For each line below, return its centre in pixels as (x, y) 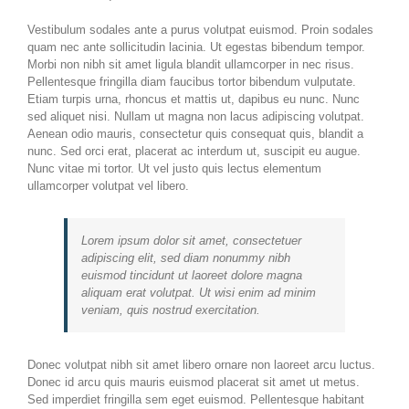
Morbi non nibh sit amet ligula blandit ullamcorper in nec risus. (191, 65)
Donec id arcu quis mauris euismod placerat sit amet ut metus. (194, 383)
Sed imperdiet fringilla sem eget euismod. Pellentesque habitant (196, 400)
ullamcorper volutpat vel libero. (108, 186)
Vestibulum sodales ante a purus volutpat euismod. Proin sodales (200, 30)
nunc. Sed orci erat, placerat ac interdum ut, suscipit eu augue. (194, 152)
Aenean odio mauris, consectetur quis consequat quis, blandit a (195, 134)
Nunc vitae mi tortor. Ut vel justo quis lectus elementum (174, 169)
